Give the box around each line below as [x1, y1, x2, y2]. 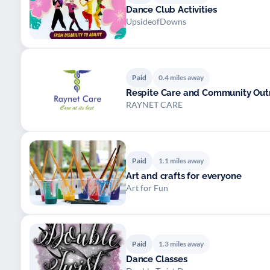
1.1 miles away [159, 155, 204, 165]
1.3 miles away [159, 239, 204, 248]
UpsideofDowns [126, 16, 186, 27]
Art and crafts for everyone [126, 170, 242, 181]
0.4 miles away [159, 72, 204, 82]
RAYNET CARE [126, 99, 183, 110]
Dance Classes [126, 253, 187, 265]
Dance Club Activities [126, 4, 217, 15]
